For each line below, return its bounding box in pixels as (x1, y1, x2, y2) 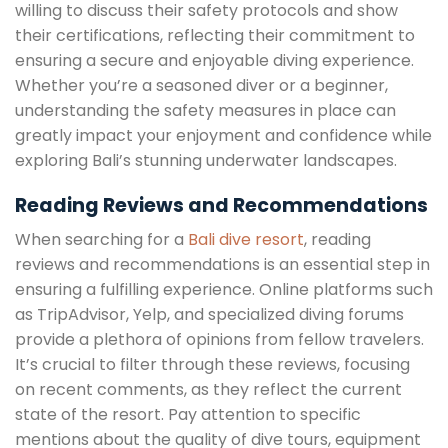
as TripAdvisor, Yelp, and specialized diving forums (15, 303, 404, 327)
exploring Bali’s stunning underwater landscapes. (15, 148, 397, 172)
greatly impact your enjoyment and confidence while (15, 123, 432, 147)
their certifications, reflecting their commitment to (15, 23, 415, 47)
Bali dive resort (188, 228, 304, 252)
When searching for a (15, 228, 188, 252)
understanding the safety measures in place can (15, 98, 396, 122)
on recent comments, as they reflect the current (15, 378, 402, 402)
